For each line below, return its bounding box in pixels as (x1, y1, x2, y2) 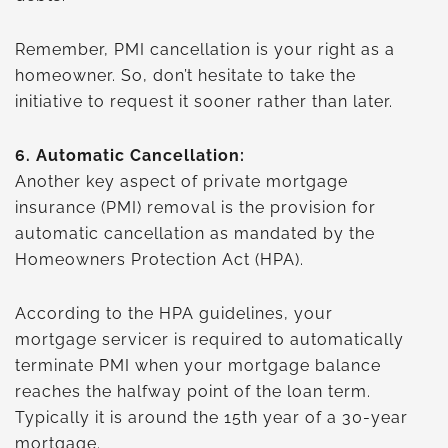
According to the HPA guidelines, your (15, 303, 333, 323)
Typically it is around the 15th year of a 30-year (15, 407, 408, 427)
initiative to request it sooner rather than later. (15, 91, 393, 111)
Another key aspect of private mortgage (15, 171, 348, 191)
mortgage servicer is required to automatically (15, 329, 404, 349)
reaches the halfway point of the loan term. (15, 381, 376, 401)
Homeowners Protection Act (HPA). (15, 249, 309, 269)
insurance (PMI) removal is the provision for (15, 197, 376, 217)
